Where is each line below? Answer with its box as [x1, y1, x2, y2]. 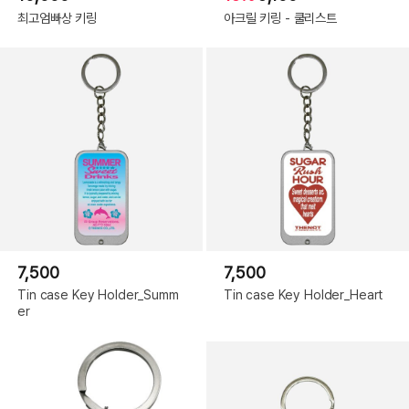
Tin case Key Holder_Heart [223, 287, 383, 303]
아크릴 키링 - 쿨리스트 [223, 9, 338, 26]
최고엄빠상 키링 [17, 9, 97, 26]
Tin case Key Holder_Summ [17, 287, 179, 303]
